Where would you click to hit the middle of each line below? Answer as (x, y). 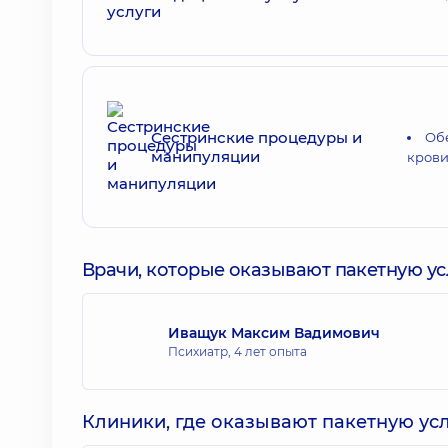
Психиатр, (201, 351)
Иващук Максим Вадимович (274, 332)
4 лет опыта (270, 351)
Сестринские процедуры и (256, 137)
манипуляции (205, 156)
